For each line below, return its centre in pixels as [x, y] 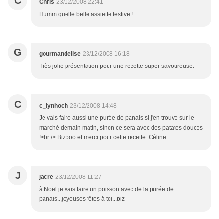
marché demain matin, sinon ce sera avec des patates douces [121, 128]
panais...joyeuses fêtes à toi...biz [82, 199]
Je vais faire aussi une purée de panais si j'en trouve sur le [117, 118]
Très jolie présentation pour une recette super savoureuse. [117, 66]
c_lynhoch [54, 106]
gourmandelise [60, 54]
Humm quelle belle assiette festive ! [86, 14]
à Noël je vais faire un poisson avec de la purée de [106, 189]
